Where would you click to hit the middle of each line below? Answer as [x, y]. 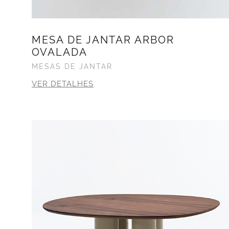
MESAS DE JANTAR [72, 66]
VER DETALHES [63, 84]
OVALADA [60, 52]
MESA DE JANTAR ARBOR [103, 40]
